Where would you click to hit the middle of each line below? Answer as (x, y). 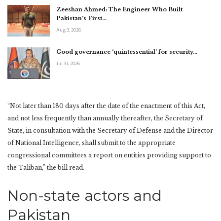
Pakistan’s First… (81, 18)
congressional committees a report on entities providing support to (109, 155)
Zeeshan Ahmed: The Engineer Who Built (119, 10)
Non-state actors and (85, 195)
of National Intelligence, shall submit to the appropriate (92, 143)
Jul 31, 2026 (68, 63)
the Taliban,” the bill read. (46, 167)
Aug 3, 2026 (69, 30)
